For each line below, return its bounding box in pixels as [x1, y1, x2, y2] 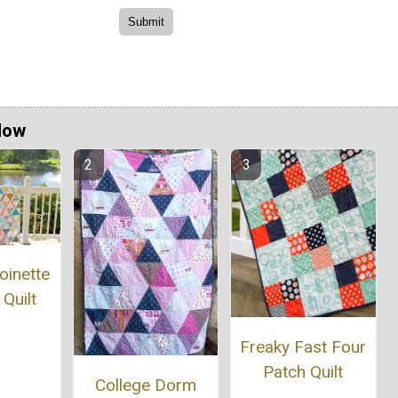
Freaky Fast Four [240, 336, 367, 357]
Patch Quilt [263, 361, 344, 382]
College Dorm [94, 374, 196, 395]
